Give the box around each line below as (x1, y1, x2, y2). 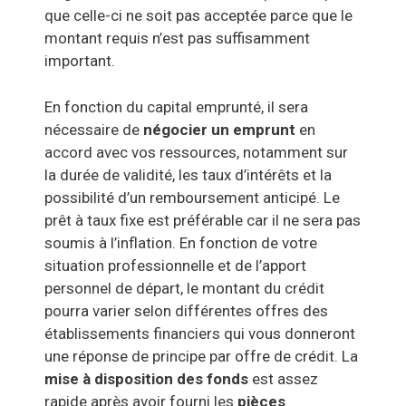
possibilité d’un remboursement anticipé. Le (44, 188, 341, 207)
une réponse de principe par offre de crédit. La (44, 346, 359, 365)
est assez (252, 369, 319, 388)
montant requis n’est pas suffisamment (44, 29, 311, 48)
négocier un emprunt (140, 120, 300, 139)
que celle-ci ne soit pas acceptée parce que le (44, 6, 353, 25)
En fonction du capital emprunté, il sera (44, 97, 309, 116)
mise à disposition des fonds (44, 369, 253, 388)
